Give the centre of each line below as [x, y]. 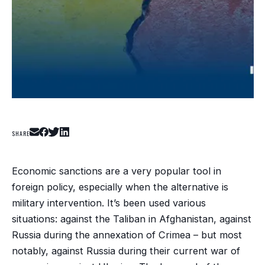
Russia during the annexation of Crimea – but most [127, 235]
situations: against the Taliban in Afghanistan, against [131, 219]
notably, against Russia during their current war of [126, 251]
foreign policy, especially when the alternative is [120, 187]
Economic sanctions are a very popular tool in [116, 171]
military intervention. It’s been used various [109, 203]
